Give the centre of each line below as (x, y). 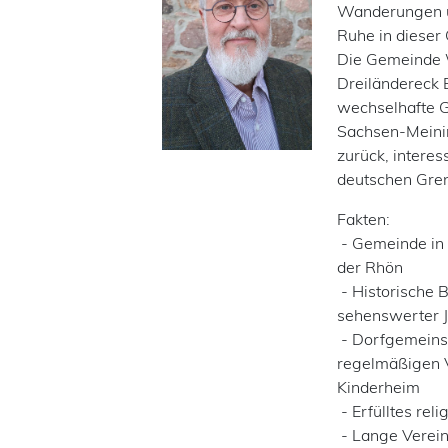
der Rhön (369, 267)
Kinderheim (378, 387)
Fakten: (363, 219)
